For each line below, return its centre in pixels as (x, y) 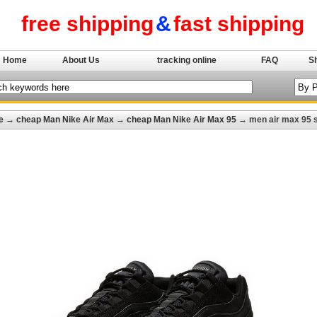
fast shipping (239, 24)
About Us (81, 60)
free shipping (87, 24)
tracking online (186, 60)
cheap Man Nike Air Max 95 (181, 120)
